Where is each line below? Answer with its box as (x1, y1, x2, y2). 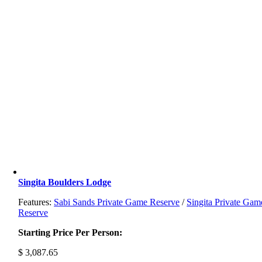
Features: (18, 196, 54, 207)
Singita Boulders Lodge (18, 177, 112, 187)
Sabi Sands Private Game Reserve (54, 196, 180, 207)
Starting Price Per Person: (18, 227, 123, 237)
